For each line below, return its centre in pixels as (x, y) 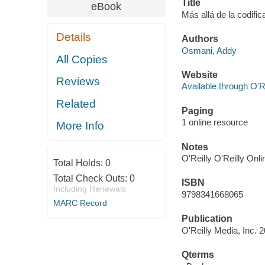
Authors (200, 39)
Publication (207, 219)
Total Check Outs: (91, 178)
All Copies (82, 59)
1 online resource (214, 122)
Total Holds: (79, 163)
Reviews (78, 82)
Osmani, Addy (209, 50)
